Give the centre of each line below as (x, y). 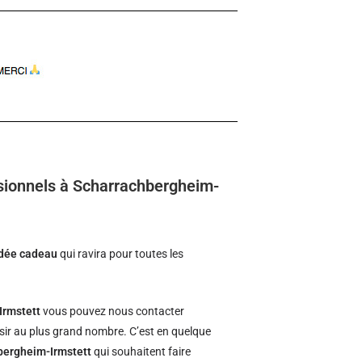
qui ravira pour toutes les (121, 254)
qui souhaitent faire (141, 351)
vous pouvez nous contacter (113, 311)
